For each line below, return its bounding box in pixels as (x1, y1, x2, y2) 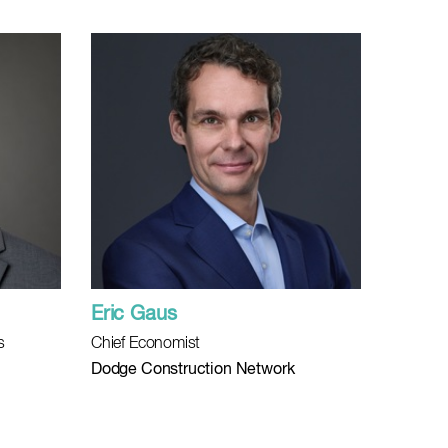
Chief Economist (91, 336, 201, 352)
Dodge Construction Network (91, 362, 295, 378)
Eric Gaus (91, 304, 177, 325)
